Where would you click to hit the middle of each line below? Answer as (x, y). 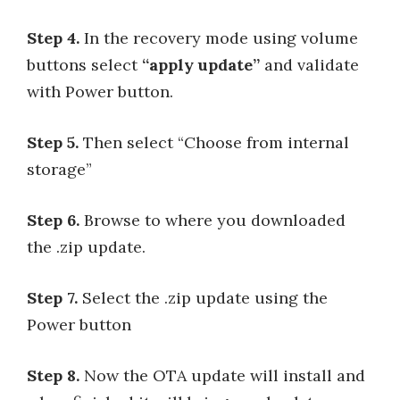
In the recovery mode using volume (219, 37)
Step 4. (53, 37)
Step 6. (53, 220)
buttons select (84, 64)
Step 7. (52, 297)
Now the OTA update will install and (222, 375)
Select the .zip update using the (203, 297)
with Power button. (100, 91)
